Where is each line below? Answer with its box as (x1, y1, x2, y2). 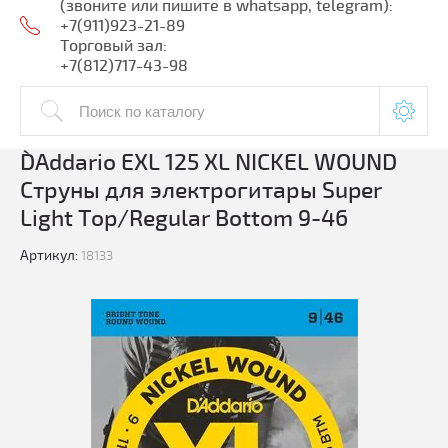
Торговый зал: (60, 36, 167, 56)
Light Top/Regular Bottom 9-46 (20, 204, 348, 233)
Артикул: (20, 247, 78, 265)
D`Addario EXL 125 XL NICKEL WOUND (20, 148, 397, 177)
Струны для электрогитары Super (20, 176, 382, 205)
